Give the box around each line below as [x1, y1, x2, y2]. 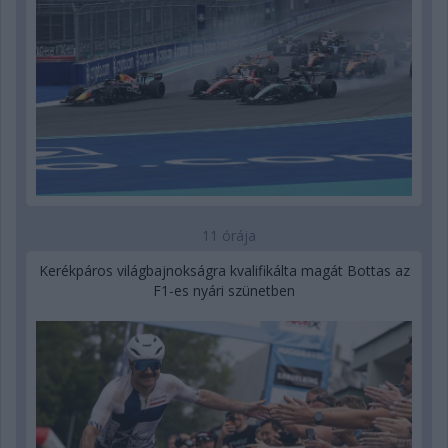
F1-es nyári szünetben [153, 281, 295, 301]
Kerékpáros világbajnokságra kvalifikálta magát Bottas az [38, 261, 410, 281]
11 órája [202, 226, 256, 246]
